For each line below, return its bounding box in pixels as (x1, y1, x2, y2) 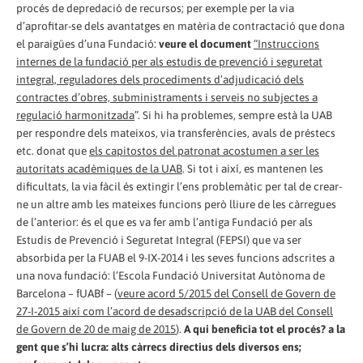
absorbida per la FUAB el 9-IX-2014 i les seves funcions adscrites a (16, 251, 335, 265)
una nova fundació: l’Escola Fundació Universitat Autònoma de (16, 269, 325, 283)
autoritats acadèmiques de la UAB (16, 162, 182, 176)
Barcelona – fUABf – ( (16, 287, 117, 301)
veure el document (159, 37, 251, 51)
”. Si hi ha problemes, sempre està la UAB (135, 109, 332, 122)
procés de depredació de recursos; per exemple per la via (16, 2, 294, 15)
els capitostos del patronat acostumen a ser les (89, 144, 319, 158)
